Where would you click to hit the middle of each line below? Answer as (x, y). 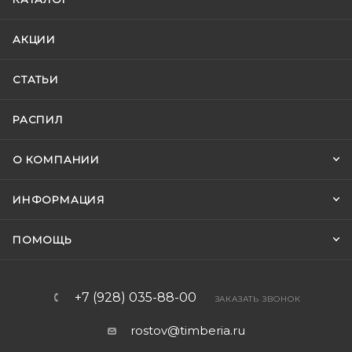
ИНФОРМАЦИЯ (59, 200)
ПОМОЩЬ (42, 240)
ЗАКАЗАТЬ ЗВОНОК (258, 299)
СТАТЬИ (36, 79)
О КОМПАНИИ (56, 159)
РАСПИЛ (38, 119)
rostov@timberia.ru (187, 330)
